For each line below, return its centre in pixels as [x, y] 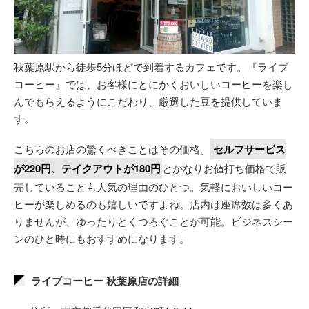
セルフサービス [249, 149]
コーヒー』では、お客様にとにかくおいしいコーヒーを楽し [153, 83]
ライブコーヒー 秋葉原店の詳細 [105, 280]
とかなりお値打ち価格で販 [224, 168]
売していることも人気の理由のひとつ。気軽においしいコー [153, 186]
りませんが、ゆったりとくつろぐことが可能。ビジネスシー [153, 221]
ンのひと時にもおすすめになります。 [102, 238]
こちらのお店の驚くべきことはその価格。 [112, 148]
